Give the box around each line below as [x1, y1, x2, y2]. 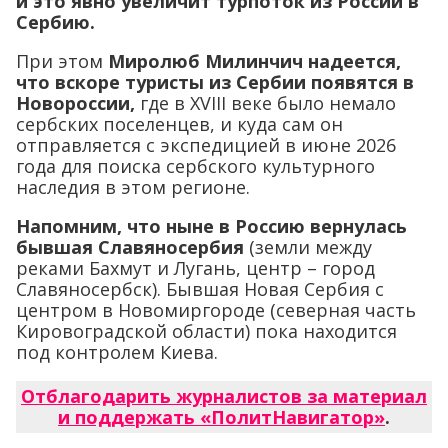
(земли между [244, 235, 372, 260]
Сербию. [16, 10, 95, 35]
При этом [16, 49, 108, 74]
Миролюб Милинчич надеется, [108, 49, 401, 74]
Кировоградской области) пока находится [16, 319, 397, 344]
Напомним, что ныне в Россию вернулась [16, 214, 407, 239]
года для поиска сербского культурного [16, 154, 375, 179]
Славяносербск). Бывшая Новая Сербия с [16, 277, 384, 302]
